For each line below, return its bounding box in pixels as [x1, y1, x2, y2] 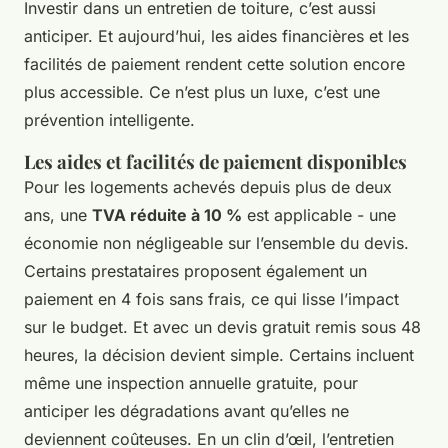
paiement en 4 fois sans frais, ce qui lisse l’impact [24, 288, 399, 309]
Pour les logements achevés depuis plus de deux [24, 176, 392, 197]
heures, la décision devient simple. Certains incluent [24, 344, 414, 365]
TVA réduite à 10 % [92, 204, 242, 225]
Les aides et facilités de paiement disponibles [24, 148, 407, 174]
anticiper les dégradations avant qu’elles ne [24, 400, 349, 421]
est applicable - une [242, 204, 396, 225]
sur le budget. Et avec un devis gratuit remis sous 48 [24, 316, 421, 337]
